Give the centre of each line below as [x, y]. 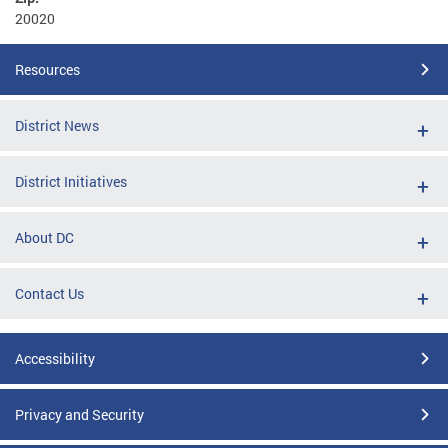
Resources [47, 69]
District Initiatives [71, 181]
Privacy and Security [79, 414]
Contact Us [49, 293]
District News [57, 125]
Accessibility [55, 358]
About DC [44, 237]
